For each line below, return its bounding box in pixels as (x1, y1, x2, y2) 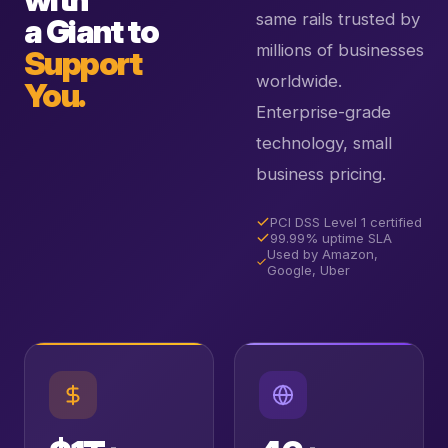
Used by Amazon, (267, 246, 379, 263)
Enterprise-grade (256, 102, 391, 123)
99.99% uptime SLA (270, 230, 392, 247)
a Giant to (24, 12, 158, 52)
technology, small (256, 133, 392, 154)
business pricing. (256, 164, 386, 185)
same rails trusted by (256, 9, 420, 30)
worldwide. (256, 71, 342, 92)
